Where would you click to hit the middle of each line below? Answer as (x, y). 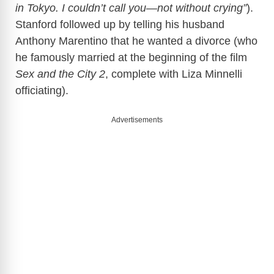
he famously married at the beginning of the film (131, 57)
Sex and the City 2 (60, 74)
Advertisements (137, 120)
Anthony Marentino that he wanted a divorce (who (136, 41)
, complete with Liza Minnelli (174, 74)
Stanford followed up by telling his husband (120, 24)
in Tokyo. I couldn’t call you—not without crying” (131, 8)
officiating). (43, 90)
